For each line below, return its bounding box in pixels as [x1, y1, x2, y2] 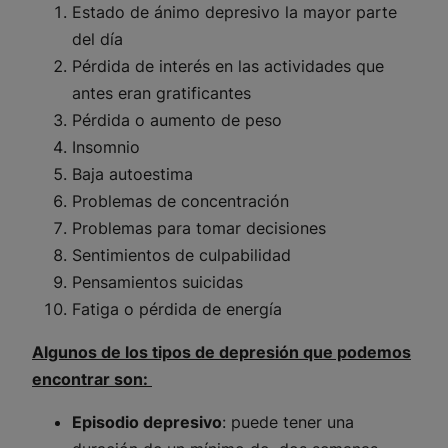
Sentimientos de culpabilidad [72, 245, 291, 266]
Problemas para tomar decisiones [72, 218, 326, 239]
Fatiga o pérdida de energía [72, 299, 282, 320]
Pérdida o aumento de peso [72, 110, 282, 131]
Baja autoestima [72, 164, 193, 185]
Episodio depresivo [72, 412, 222, 433]
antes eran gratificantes [72, 83, 251, 104]
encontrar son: [32, 369, 148, 390]
